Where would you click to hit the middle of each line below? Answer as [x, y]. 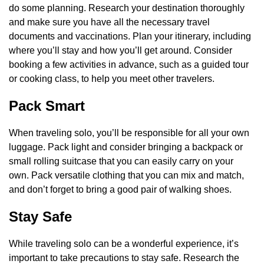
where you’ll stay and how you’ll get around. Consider [121, 51]
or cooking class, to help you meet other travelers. [112, 79]
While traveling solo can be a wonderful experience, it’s [124, 244]
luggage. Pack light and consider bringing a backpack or [126, 147]
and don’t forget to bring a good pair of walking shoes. [120, 190]
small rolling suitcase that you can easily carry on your [121, 161]
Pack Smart [47, 106]
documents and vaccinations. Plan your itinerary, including [130, 37]
